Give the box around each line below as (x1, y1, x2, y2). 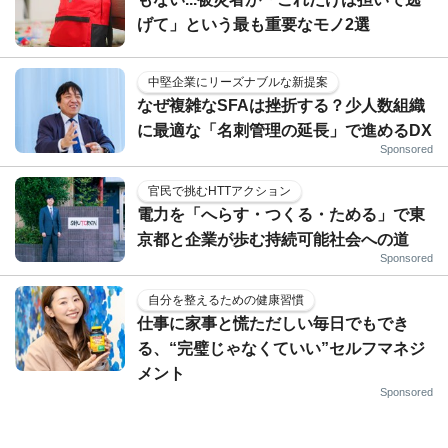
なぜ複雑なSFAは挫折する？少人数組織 (137, 97, 425, 115)
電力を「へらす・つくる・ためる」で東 (137, 206, 425, 224)
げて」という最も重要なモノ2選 (137, 16, 370, 34)
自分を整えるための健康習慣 (148, 293, 304, 308)
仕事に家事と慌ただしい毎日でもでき (137, 315, 409, 333)
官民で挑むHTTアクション (148, 184, 291, 199)
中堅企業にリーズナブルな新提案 (148, 75, 328, 90)
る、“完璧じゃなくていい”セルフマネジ (137, 340, 425, 358)
